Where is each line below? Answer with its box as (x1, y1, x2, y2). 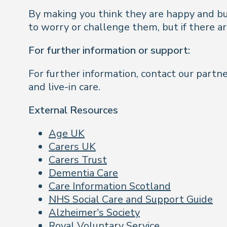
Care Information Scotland (49, 179, 171, 193)
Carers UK (49, 140, 96, 154)
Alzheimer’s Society (49, 206, 140, 219)
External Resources (28, 103, 118, 117)
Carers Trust (49, 153, 107, 167)
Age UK (49, 127, 85, 140)
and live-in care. (28, 80, 100, 94)
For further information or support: (28, 44, 190, 57)
